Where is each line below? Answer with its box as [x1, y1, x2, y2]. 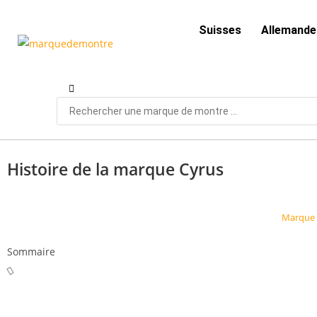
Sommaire [7, 245, 55, 258]
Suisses [198, 23, 241, 37]
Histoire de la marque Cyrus [7, 158, 224, 180]
